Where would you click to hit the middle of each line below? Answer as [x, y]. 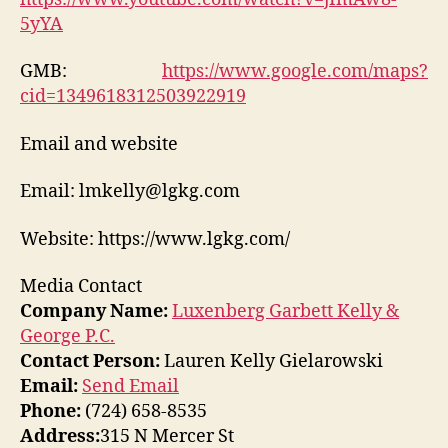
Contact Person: [90, 362]
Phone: [50, 412]
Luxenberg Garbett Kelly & [285, 312]
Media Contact [81, 287]
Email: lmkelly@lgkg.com [130, 192]
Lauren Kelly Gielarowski [271, 362]
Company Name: [94, 312]
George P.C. [67, 337]
